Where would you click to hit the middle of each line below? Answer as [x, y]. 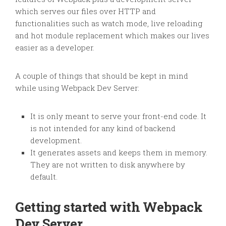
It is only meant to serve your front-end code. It [118, 116]
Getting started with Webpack [109, 207]
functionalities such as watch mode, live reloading [109, 23]
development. [56, 140]
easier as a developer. [55, 47]
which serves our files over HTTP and [86, 11]
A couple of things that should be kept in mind [102, 76]
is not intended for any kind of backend [103, 128]
